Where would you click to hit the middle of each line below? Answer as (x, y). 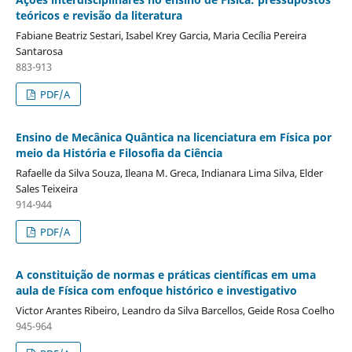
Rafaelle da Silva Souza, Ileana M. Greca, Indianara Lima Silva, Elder (169, 172)
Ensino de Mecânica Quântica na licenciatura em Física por (173, 137)
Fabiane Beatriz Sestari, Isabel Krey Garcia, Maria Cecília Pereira (161, 35)
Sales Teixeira (46, 188)
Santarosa (39, 51)
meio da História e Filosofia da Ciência (119, 152)
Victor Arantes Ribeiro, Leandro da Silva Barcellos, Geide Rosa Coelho (175, 310)
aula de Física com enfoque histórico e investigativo (156, 290)
